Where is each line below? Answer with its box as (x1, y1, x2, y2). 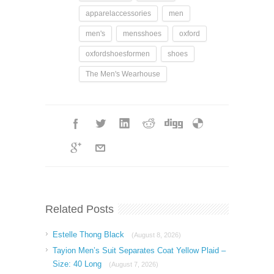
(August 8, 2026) (131, 231, 181, 239)
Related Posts (45, 203, 114, 216)
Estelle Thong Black (53, 230, 127, 240)
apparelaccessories (86, 9, 151, 18)
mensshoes (123, 29, 161, 39)
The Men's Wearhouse (86, 70, 160, 79)
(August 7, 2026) (109, 261, 158, 268)
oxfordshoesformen (86, 50, 150, 59)
